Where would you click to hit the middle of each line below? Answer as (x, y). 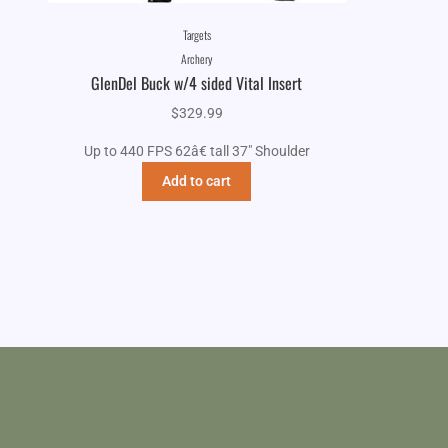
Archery (197, 58)
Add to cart (197, 181)
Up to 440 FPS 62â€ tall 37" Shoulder (196, 150)
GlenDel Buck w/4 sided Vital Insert (197, 83)
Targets (196, 34)
